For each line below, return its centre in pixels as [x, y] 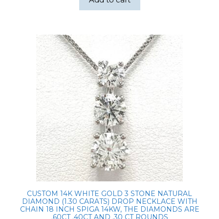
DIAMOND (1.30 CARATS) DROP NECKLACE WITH [109, 202]
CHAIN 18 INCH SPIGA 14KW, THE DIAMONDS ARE [109, 209]
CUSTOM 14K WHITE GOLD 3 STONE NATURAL [109, 194]
